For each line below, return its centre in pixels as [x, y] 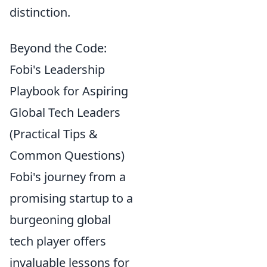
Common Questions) [67, 155]
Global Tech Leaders [65, 112]
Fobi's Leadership [57, 69]
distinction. [40, 12]
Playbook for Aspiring [69, 91]
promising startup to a [71, 198]
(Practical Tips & [54, 133]
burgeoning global [60, 219]
